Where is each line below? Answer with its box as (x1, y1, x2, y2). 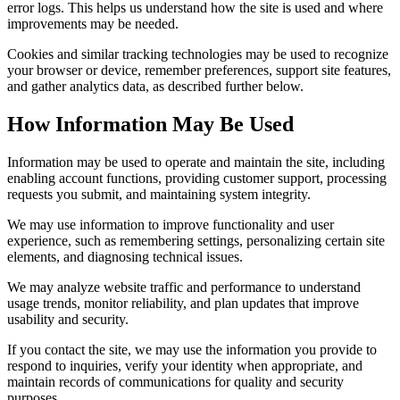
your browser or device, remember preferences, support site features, (7, 62, 391, 79)
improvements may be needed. (7, 16, 179, 32)
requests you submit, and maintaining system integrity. (7, 187, 311, 203)
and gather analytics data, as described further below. (7, 79, 304, 95)
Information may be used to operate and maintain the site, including (7, 154, 385, 171)
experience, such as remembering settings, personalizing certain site (7, 233, 385, 249)
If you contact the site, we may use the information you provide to (7, 342, 377, 358)
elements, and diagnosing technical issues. (7, 249, 243, 265)
